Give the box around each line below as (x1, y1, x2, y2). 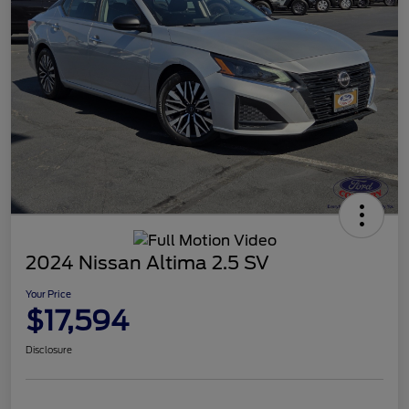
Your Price (26, 288, 71, 299)
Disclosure (26, 343, 72, 355)
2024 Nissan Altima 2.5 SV (26, 251, 269, 274)
